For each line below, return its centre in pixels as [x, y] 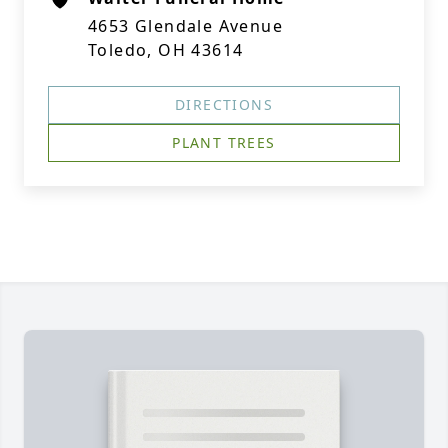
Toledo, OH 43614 [166, 50]
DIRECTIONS [224, 104]
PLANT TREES [224, 142]
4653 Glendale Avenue [185, 26]
